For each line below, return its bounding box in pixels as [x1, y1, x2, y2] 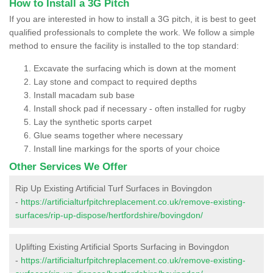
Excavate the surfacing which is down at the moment [34, 63, 236, 73]
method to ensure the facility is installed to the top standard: [9, 40, 239, 51]
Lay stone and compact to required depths [34, 76, 197, 87]
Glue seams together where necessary [34, 130, 183, 140]
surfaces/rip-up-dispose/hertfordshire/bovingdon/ [15, 210, 203, 220]
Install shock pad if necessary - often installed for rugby [34, 103, 246, 113]
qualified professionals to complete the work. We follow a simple [9, 27, 255, 37]
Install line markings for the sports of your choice [34, 143, 220, 154]
